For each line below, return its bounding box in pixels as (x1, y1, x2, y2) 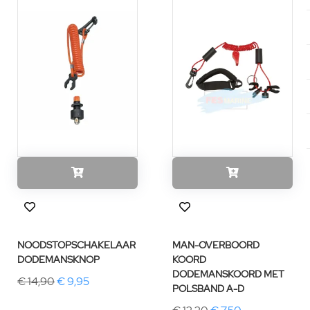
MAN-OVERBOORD (172, 238, 259, 252)
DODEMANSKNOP (17, 253, 100, 266)
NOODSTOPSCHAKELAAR (17, 238, 136, 252)
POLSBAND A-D (172, 282, 244, 295)
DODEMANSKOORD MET (172, 267, 284, 281)
